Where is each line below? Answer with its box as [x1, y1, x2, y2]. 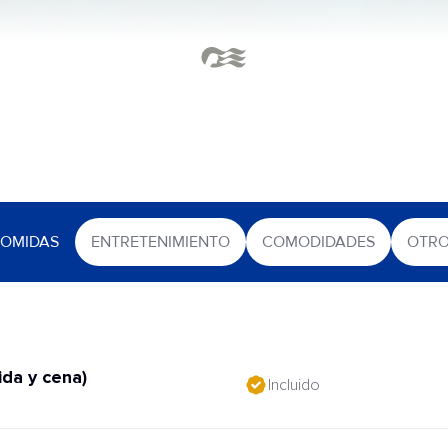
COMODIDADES [262, 232, 375, 252]
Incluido [268, 377, 320, 393]
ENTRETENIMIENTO [91, 232, 230, 252]
